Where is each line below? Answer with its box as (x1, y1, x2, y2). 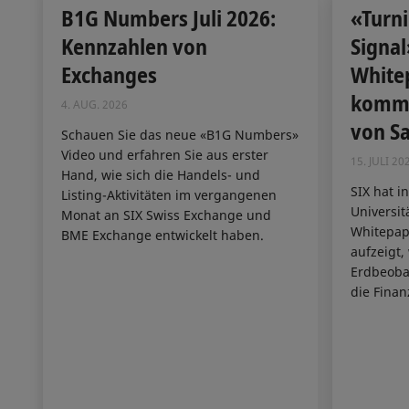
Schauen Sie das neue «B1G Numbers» (61, 125, 299, 143)
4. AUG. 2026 (61, 97, 128, 113)
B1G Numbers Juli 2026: (61, 3, 276, 34)
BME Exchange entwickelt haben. (61, 225, 264, 244)
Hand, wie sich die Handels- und (61, 165, 260, 184)
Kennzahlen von (61, 31, 207, 62)
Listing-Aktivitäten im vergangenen (61, 185, 277, 204)
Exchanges (61, 59, 157, 90)
